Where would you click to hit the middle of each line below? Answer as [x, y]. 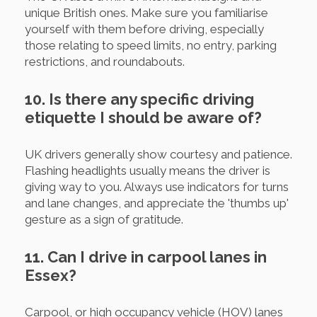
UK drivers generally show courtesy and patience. [158, 155]
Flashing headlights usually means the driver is [148, 171]
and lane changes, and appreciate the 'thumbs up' [157, 203]
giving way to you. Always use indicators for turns [157, 187]
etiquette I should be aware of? [143, 118]
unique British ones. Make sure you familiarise [146, 13]
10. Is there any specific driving [139, 99]
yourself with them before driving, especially [144, 29]
